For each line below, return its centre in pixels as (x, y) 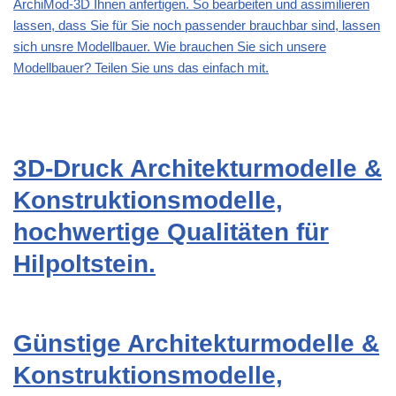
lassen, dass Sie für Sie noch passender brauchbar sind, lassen (197, 26)
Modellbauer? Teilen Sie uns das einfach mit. (141, 68)
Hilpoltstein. (84, 264)
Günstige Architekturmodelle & (196, 344)
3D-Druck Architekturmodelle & (198, 169)
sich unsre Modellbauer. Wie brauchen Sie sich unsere (170, 47)
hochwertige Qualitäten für (171, 232)
